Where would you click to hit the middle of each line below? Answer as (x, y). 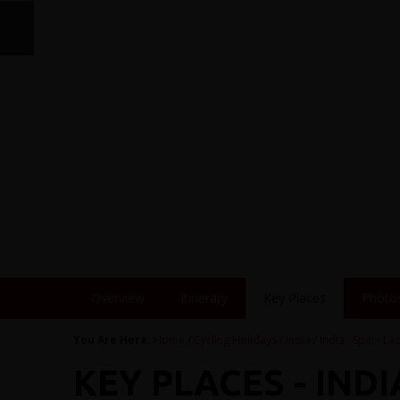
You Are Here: (112, 339)
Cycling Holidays (236, 339)
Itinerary (204, 297)
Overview (118, 297)
